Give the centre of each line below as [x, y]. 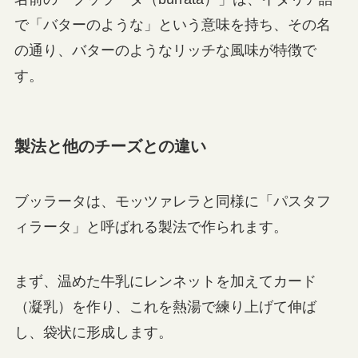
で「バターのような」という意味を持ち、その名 [172, 24]
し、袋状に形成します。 [93, 333]
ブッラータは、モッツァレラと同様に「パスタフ [172, 202]
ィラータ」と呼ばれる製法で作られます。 [151, 227]
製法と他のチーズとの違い [110, 146]
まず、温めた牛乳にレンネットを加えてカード [165, 282]
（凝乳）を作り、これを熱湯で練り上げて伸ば [165, 307]
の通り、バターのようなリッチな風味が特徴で [165, 50]
